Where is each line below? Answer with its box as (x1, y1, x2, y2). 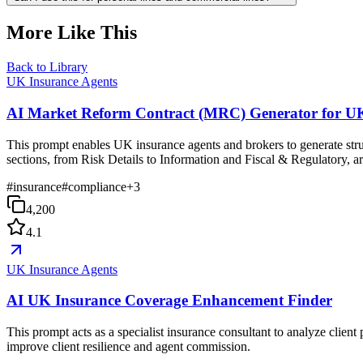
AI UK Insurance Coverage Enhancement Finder (6, 292, 332, 310)
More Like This (6, 22, 137, 44)
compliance (68, 179, 126, 194)
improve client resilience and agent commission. (6, 340, 250, 353)
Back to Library (6, 60, 88, 75)
